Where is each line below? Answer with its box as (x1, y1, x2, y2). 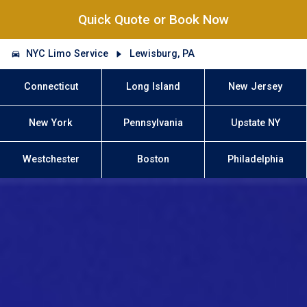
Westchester (22, 153, 79, 166)
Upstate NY (230, 117, 280, 130)
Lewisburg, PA (129, 47, 195, 60)
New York (29, 117, 73, 130)
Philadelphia (227, 153, 284, 166)
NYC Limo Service (26, 47, 109, 60)
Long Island (126, 80, 180, 93)
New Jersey (228, 80, 283, 93)
